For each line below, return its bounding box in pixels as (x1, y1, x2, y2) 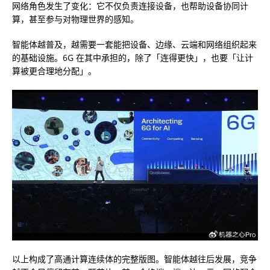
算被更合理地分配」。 (12, 65, 96, 77)
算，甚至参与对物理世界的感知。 (12, 13, 139, 25)
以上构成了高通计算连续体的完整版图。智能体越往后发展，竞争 (12, 253, 257, 265)
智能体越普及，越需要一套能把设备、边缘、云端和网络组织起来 (12, 39, 257, 51)
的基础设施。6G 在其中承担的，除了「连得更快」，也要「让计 (12, 52, 253, 64)
